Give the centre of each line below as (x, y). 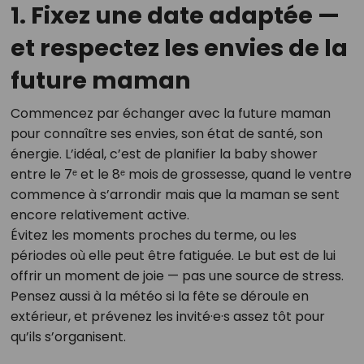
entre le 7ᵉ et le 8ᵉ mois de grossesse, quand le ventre (181, 174)
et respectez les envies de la (179, 48)
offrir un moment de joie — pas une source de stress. (177, 276)
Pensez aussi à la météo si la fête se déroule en (159, 296)
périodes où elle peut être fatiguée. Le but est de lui (173, 256)
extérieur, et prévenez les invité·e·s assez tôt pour (167, 316)
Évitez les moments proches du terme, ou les (153, 235)
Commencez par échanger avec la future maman (170, 113)
